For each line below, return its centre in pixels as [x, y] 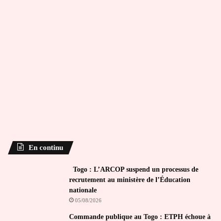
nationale [83, 190]
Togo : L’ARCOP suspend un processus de [134, 169]
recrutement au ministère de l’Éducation [130, 180]
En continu [46, 147]
